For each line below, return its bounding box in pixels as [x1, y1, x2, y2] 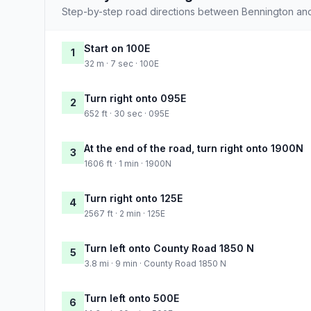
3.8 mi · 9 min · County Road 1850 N [84, 258, 226, 269]
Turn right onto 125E [84, 192, 183, 204]
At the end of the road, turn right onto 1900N [84, 142, 303, 154]
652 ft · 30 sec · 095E [84, 108, 169, 119]
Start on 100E [84, 42, 150, 54]
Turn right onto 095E [84, 92, 186, 104]
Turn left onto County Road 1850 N [84, 242, 254, 254]
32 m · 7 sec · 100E [84, 58, 159, 69]
